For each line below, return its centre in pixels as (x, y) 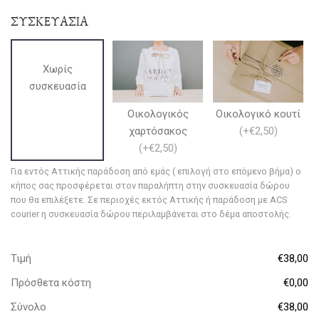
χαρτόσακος (158, 131)
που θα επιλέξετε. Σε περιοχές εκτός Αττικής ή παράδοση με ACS (149, 199)
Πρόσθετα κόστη (51, 282)
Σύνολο (28, 307)
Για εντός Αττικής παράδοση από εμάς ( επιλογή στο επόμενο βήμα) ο (156, 171)
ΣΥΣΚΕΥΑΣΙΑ (49, 21)
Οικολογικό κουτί (258, 114)
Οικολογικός (158, 114)
